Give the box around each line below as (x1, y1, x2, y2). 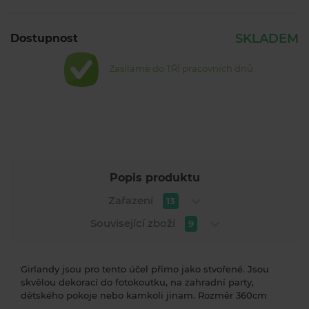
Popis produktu (109, 171, 200, 185)
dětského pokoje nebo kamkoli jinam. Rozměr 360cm (21, 290, 267, 301)
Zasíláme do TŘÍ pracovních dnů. (109, 63, 255, 74)
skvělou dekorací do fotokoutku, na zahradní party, (21, 277, 254, 288)
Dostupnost (10, 32, 78, 46)
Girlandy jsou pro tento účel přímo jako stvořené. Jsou (21, 263, 269, 275)
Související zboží (90, 217, 178, 230)
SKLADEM (235, 31, 299, 47)
